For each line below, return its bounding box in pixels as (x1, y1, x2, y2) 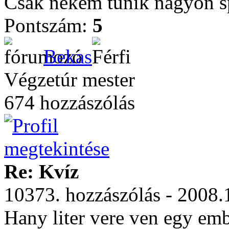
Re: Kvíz (4, 161, 79, 182)
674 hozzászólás (4, 91, 135, 113)
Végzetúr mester (4, 68, 135, 90)
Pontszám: (4, 14, 93, 36)
